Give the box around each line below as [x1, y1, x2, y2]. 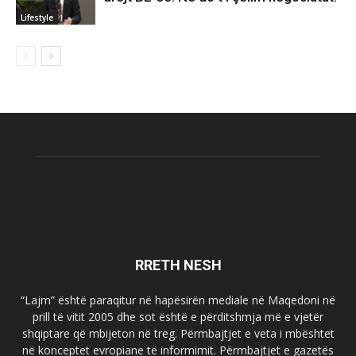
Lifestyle [21, 11, 53, 23]
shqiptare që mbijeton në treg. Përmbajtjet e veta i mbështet [21, 326, 335, 342]
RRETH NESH [134, 257, 222, 274]
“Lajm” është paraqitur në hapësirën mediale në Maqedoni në [21, 292, 335, 308]
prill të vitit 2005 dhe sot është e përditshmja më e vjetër [33, 309, 323, 325]
